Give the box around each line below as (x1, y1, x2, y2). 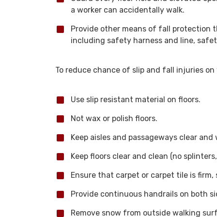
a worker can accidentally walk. (71, 5, 185, 15)
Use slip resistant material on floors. (71, 95, 201, 104)
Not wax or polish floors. (71, 114, 157, 123)
